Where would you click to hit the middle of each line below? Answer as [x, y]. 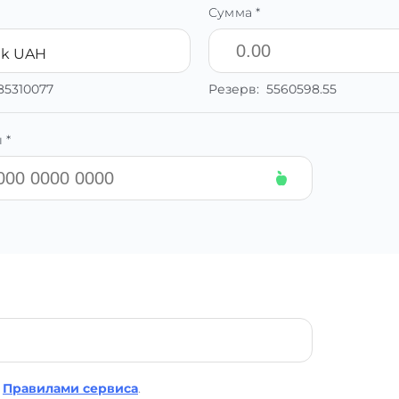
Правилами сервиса [70, 388]
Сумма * [235, 12]
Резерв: [237, 89]
